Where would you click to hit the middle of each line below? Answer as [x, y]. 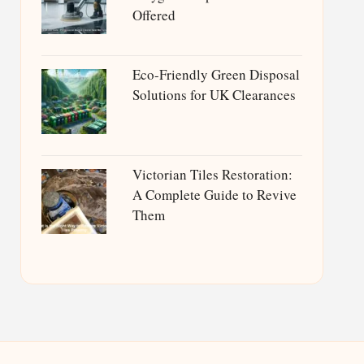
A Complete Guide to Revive [214, 195]
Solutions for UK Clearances [214, 95]
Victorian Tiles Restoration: [212, 174]
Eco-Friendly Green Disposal [216, 74]
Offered [154, 15]
